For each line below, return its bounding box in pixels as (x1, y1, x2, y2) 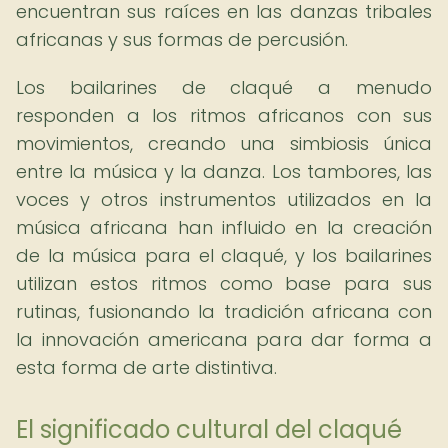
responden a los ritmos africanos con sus (16, 103, 432, 128)
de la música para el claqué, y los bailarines (16, 243, 432, 268)
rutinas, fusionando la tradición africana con (16, 299, 432, 324)
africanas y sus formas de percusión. (16, 27, 348, 52)
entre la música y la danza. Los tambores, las (16, 159, 432, 184)
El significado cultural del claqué (16, 413, 402, 446)
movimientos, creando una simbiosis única (16, 131, 432, 156)
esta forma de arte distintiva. (16, 355, 277, 380)
